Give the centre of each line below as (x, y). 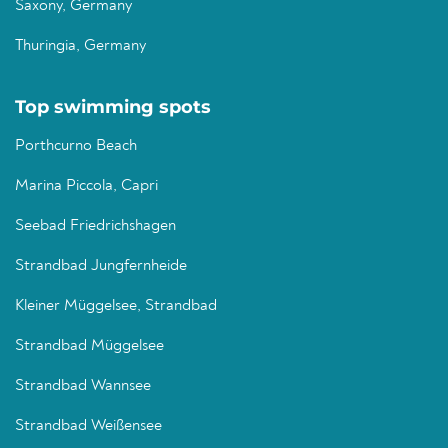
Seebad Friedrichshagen (95, 226)
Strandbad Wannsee (83, 386)
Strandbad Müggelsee (89, 346)
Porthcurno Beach (76, 146)
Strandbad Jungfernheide (101, 266)
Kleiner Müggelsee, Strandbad (116, 306)
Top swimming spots (113, 107)
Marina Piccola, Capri (86, 186)
